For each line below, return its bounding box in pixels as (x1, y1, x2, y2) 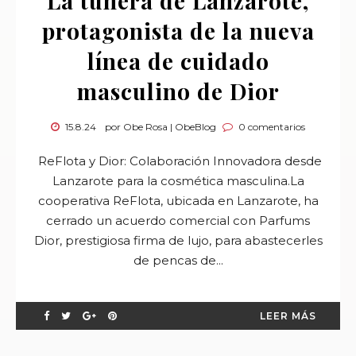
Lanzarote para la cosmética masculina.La (52, 173, 304, 188)
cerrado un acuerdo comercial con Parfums (46, 213, 310, 228)
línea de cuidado (87, 46, 269, 75)
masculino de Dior (76, 76, 280, 106)
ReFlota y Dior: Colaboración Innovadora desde (34, 153, 322, 168)
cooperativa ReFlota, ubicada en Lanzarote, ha (37, 193, 319, 208)
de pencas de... (133, 253, 223, 268)
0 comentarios (236, 121, 305, 133)
